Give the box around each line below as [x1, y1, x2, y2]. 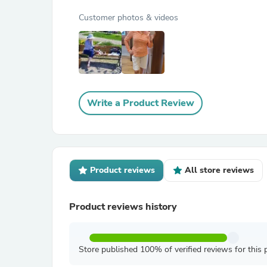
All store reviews [185, 164, 254, 176]
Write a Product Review [87, 97, 194, 110]
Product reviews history [69, 200, 177, 213]
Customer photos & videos [79, 12, 178, 23]
